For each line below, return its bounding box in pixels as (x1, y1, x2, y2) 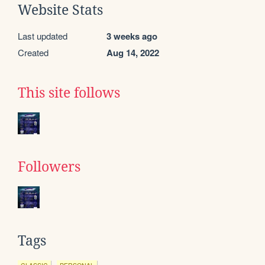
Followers (18, 159, 80, 174)
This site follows (18, 85, 120, 101)
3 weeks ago (106, 29, 157, 43)
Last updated (18, 29, 67, 42)
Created (18, 46, 49, 59)
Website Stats (18, 2, 103, 18)
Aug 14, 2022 (106, 46, 159, 59)
